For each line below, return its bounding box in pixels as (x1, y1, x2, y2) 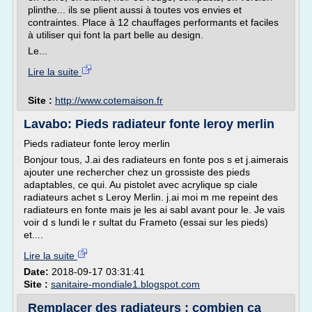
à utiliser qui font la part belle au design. (28, 29, 203, 40)
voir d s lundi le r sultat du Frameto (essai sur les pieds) (24, 217, 268, 228)
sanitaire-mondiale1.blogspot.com (51, 279, 200, 290)
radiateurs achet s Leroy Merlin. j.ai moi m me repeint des (24, 192, 278, 203)
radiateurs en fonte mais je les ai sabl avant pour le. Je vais (24, 204, 285, 215)
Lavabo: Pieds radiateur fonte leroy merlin (24, 117, 274, 131)
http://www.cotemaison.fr (55, 95, 163, 106)
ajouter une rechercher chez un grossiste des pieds (24, 166, 250, 178)
